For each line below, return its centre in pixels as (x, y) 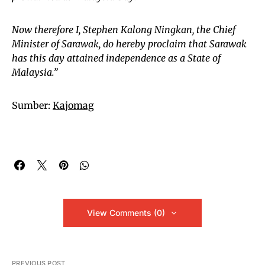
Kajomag (73, 106)
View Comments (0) (126, 213)
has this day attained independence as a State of (116, 58)
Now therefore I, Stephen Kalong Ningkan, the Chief (124, 30)
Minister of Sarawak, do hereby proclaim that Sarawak (129, 44)
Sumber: (32, 106)
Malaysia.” (35, 72)
